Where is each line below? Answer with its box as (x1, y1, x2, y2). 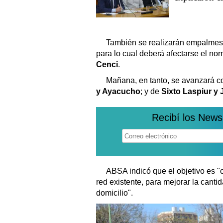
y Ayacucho (96, 87, 140, 96)
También (106, 38, 136, 47)
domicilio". (96, 189, 133, 198)
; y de (140, 87, 161, 96)
